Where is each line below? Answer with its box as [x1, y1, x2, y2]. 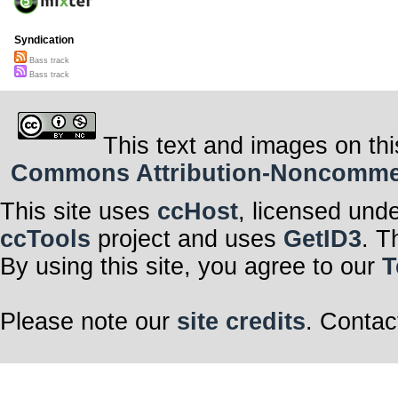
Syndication [14, 34, 74, 47]
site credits [177, 307, 306, 335]
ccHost [157, 197, 238, 225]
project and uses [91, 225, 283, 252]
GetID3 [283, 225, 362, 252]
